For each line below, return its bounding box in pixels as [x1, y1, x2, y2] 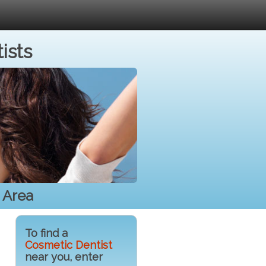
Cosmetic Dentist [25, 238, 112, 251]
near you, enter [25, 250, 103, 263]
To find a [25, 226, 68, 239]
